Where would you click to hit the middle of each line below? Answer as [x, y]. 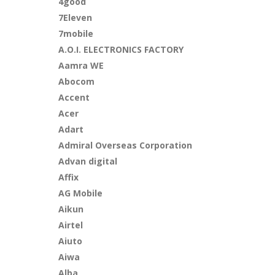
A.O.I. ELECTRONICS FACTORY [121, 49]
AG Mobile [81, 193]
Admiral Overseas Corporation [126, 145]
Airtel [71, 225]
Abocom [77, 81]
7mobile [76, 33]
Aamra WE [81, 65]
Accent [74, 97]
